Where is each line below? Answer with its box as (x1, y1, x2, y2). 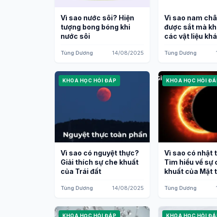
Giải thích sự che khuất (61, 158, 139, 166)
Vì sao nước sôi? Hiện (61, 14, 134, 22)
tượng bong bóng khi (61, 23, 130, 31)
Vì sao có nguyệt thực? (61, 149, 139, 157)
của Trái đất (61, 167, 101, 175)
